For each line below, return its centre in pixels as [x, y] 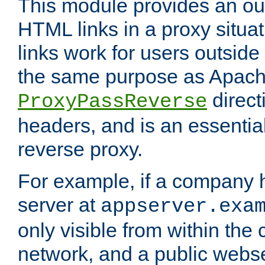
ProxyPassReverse [112, 102]
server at [59, 205]
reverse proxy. [80, 149]
